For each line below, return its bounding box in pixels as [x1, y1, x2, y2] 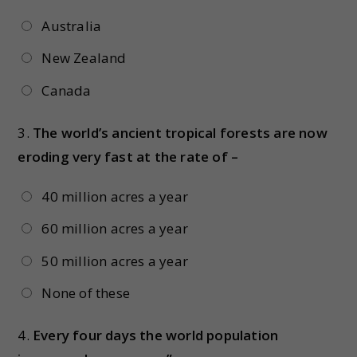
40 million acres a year [41, 186, 188, 206]
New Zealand [41, 49, 127, 68]
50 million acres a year [41, 251, 188, 270]
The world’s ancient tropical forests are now [33, 123, 328, 142]
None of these [41, 283, 130, 302]
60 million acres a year [41, 219, 188, 238]
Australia [41, 16, 102, 35]
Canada [41, 80, 92, 100]
